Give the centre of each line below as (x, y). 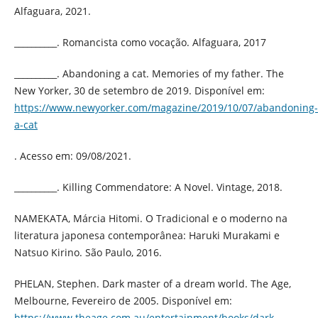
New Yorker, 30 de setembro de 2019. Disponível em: (139, 90)
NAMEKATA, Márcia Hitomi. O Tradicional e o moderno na (150, 218)
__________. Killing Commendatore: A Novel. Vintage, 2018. (148, 187)
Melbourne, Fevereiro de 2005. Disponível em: (123, 300)
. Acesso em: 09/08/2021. (72, 155)
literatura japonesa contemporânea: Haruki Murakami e (147, 235)
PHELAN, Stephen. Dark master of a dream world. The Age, (152, 283)
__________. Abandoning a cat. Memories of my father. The (149, 73)
